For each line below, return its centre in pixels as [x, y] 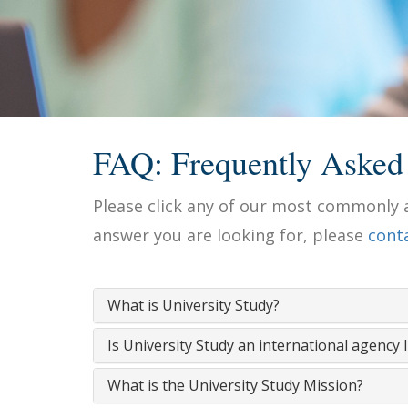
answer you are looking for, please [230, 235]
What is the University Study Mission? [235, 385]
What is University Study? [194, 305]
